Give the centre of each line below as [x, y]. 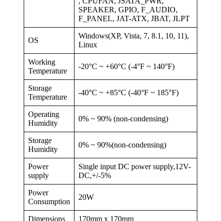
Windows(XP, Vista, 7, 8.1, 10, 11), [134, 36]
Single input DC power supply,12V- [135, 166]
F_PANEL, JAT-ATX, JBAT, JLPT [134, 18]
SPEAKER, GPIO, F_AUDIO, [128, 9]
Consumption [49, 201]
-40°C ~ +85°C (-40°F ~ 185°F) [129, 92]
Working [42, 62]
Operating [44, 114]
